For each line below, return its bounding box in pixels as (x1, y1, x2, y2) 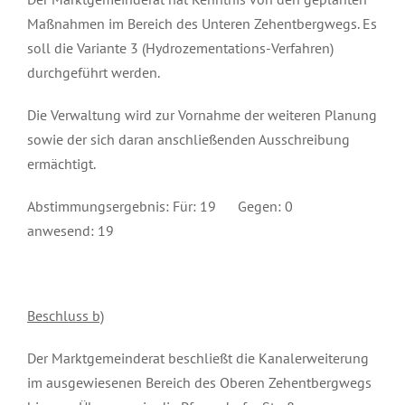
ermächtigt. (27, 154, 96, 173)
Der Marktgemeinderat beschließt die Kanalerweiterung (27, 348, 369, 367)
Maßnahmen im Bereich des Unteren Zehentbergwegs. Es (27, 14, 377, 33)
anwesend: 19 (27, 221, 114, 240)
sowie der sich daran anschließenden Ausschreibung (27, 129, 350, 148)
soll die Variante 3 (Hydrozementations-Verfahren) (27, 38, 334, 57)
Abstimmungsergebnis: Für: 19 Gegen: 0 (27, 196, 336, 215)
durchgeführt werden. (27, 62, 160, 81)
